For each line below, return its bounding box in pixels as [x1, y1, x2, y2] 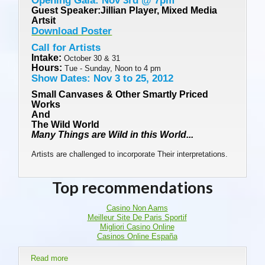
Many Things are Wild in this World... [31, 130, 194, 140]
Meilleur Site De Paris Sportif [87, 213, 187, 222]
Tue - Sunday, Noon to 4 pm [62, 64, 161, 73]
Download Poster [31, 25, 112, 37]
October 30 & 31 [62, 54, 121, 63]
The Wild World [31, 119, 100, 130]
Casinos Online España [96, 232, 177, 241]
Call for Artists [31, 41, 101, 54]
